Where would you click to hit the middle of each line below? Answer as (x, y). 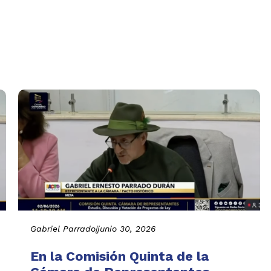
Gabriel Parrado (63, 228)
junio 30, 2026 (126, 228)
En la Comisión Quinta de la (119, 256)
